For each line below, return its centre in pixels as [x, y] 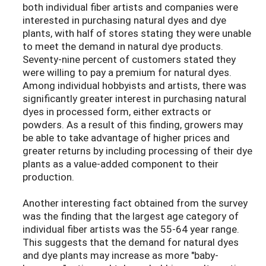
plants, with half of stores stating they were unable [137, 33]
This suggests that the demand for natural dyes [131, 242]
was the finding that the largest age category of [131, 216]
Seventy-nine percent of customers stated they [129, 59]
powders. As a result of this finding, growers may [133, 125]
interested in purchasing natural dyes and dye [124, 20]
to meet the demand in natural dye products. [123, 46]
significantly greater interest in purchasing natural [134, 99]
